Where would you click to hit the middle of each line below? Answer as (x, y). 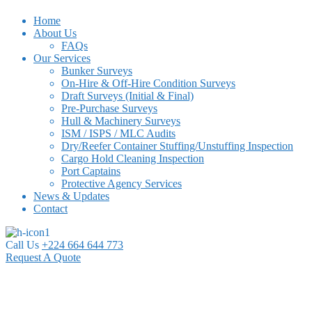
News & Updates (71, 196)
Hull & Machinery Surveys (121, 120)
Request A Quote (43, 257)
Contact (50, 208)
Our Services (62, 58)
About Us (55, 33)
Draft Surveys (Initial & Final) (127, 95)
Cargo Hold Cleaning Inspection (133, 158)
